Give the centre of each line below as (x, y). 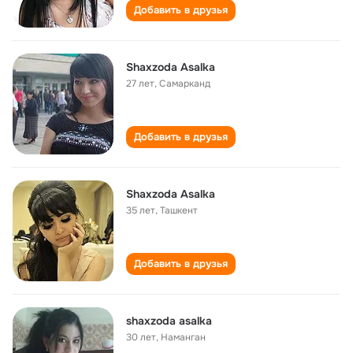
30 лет (141, 337)
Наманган (183, 337)
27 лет (140, 84)
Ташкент (179, 210)
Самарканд (185, 84)
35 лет (141, 210)
